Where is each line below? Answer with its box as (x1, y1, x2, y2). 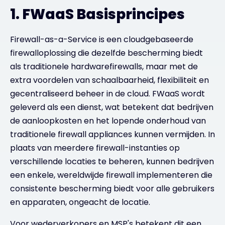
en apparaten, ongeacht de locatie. (10, 196, 150, 208)
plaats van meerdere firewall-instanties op (10, 142, 180, 154)
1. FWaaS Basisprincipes (10, 5, 185, 24)
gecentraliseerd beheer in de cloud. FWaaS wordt (10, 88, 205, 99)
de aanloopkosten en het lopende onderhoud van (10, 115, 206, 127)
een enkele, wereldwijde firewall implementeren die (10, 169, 212, 181)
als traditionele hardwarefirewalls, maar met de (10, 61, 198, 72)
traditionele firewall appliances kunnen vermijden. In (10, 129, 215, 140)
